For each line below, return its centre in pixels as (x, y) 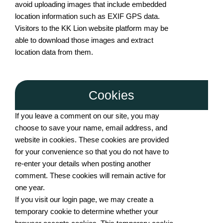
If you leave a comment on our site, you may (87, 116)
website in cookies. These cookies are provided (92, 140)
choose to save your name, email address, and (91, 128)
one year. (30, 187)
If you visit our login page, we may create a (84, 199)
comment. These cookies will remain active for (90, 175)
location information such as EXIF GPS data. (87, 16)
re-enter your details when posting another (83, 164)
